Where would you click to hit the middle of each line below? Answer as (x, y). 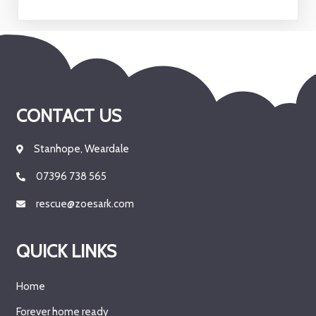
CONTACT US (69, 115)
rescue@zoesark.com (85, 203)
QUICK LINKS (66, 251)
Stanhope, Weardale (81, 148)
